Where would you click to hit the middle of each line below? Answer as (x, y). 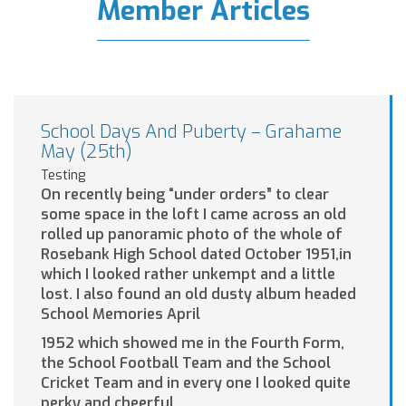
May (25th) (87, 152)
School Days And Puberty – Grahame (191, 132)
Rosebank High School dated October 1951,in (196, 255)
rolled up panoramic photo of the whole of (192, 235)
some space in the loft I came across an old (193, 215)
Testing (63, 176)
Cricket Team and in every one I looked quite (196, 383)
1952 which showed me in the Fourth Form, (193, 343)
